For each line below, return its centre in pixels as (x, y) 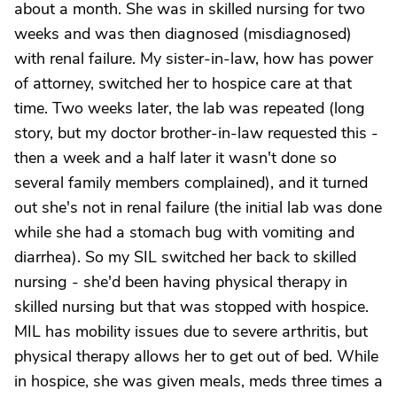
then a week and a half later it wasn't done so (175, 158)
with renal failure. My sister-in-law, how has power (194, 58)
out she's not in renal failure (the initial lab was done (198, 207)
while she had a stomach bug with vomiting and (184, 232)
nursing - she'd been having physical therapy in (181, 282)
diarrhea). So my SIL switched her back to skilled (185, 257)
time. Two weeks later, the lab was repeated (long (190, 108)
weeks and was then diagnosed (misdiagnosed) (183, 34)
